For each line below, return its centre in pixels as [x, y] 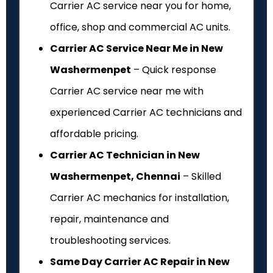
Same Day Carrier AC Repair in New [140, 261]
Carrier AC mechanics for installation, [140, 197]
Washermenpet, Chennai [115, 176]
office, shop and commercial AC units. [140, 27]
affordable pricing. [94, 133]
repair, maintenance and [109, 219]
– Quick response [174, 69]
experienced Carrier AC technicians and [146, 112]
